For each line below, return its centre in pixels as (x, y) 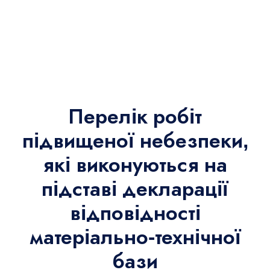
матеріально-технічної (135, 237)
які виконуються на (135, 164)
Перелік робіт (135, 116)
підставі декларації (135, 188)
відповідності (135, 212)
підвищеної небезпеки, (135, 140)
